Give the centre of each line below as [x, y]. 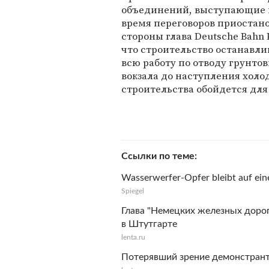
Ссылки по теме [158, 156]
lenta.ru [133, 237]
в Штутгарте [149, 224]
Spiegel [133, 191]
